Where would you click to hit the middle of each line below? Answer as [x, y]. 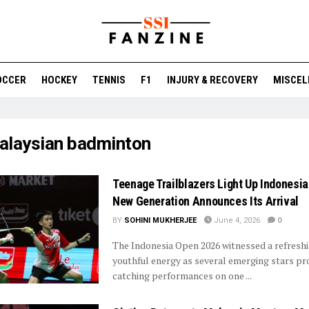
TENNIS [109, 80]
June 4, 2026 [236, 220]
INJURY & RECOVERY [212, 80]
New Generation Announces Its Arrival [206, 201]
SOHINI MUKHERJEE [160, 220]
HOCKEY [59, 80]
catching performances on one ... [182, 276]
